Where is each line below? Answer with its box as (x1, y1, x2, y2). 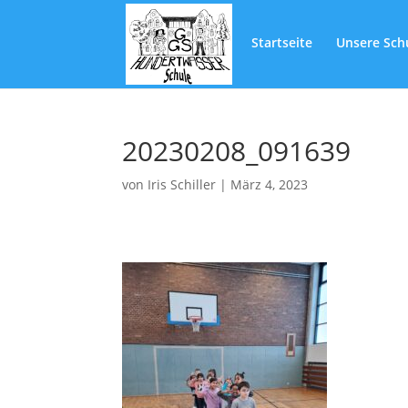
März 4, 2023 (230, 176, 309, 193)
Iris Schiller (148, 176, 217, 193)
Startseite (251, 34, 313, 51)
